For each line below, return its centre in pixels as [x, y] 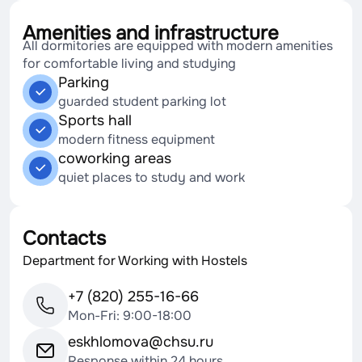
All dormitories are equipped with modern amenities [178, 46]
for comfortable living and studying [129, 63]
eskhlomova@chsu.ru [141, 341]
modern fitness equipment [137, 139]
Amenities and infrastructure [151, 33]
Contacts [64, 238]
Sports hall [95, 120]
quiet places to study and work [152, 177]
